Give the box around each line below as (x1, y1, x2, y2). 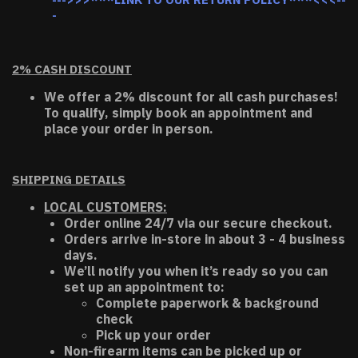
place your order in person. (44, 121, 213, 137)
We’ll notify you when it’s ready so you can (64, 263, 328, 279)
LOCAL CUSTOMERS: (44, 199, 167, 215)
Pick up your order (96, 327, 211, 343)
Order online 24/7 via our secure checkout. (64, 215, 332, 231)
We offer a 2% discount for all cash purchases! (44, 89, 338, 105)
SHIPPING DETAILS (12, 172, 125, 187)
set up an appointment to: (64, 279, 225, 295)
